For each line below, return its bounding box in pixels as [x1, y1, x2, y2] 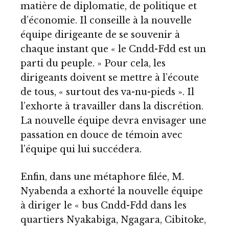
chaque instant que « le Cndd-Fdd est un [20, 43, 206, 55]
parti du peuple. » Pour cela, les [20, 58, 166, 70]
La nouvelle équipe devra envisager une [20, 115, 207, 127]
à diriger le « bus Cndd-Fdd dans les [20, 199, 187, 211]
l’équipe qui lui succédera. [20, 144, 142, 155]
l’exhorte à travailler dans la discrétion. [20, 101, 203, 112]
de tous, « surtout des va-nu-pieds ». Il [20, 86, 194, 98]
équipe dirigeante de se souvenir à [20, 29, 180, 41]
